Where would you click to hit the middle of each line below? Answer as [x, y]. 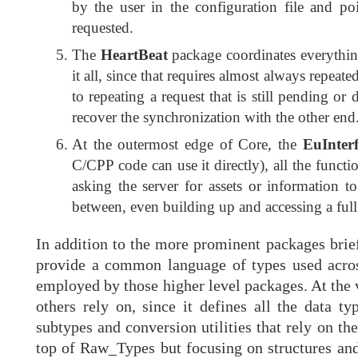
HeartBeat [134, 55]
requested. [103, 28]
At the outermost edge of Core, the [187, 145]
